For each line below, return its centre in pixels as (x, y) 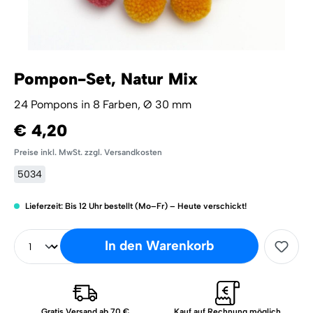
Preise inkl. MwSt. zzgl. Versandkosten (88, 152)
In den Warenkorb (159, 246)
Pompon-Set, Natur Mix (106, 79)
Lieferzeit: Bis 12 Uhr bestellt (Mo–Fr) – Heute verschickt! (135, 206)
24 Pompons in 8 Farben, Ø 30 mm (103, 104)
